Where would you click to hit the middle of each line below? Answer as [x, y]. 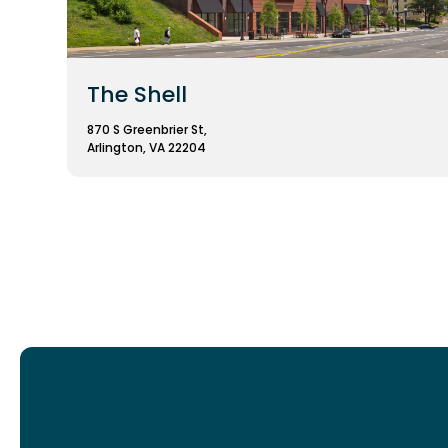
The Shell [137, 94]
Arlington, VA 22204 [146, 147]
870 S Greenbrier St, [147, 129]
